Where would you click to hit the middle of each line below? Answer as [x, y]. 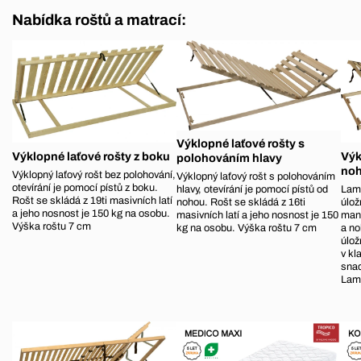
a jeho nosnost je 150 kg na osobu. [91, 213]
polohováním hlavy [230, 158]
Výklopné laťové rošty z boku [91, 156]
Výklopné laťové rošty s [241, 143]
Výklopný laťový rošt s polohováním [256, 177]
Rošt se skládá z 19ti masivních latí [92, 200]
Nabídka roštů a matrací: [99, 20]
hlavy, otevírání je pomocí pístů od [253, 190]
